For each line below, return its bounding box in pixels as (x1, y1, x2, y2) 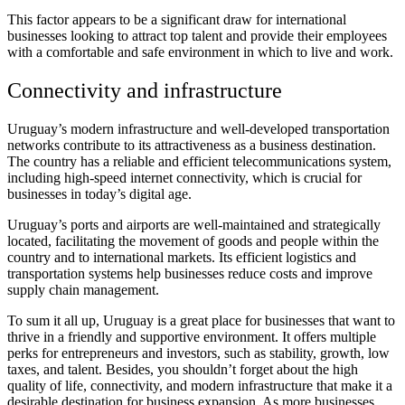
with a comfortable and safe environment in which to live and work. (7, 43, 393, 60)
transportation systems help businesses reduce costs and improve (7, 265, 372, 281)
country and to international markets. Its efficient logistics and (7, 249, 356, 265)
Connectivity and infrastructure (7, 78, 282, 102)
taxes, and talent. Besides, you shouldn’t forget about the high (7, 361, 358, 377)
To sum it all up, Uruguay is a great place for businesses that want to (7, 312, 395, 328)
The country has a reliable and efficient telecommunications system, (7, 153, 391, 169)
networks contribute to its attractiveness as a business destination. (7, 137, 376, 153)
